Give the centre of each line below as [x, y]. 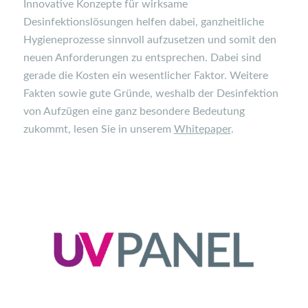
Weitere [249, 75]
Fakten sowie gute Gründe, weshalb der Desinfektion [151, 93]
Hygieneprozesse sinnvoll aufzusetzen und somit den [150, 40]
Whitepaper [202, 129]
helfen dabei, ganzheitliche [200, 22]
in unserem [144, 129]
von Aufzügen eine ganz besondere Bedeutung [134, 111]
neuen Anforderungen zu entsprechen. [117, 57]
